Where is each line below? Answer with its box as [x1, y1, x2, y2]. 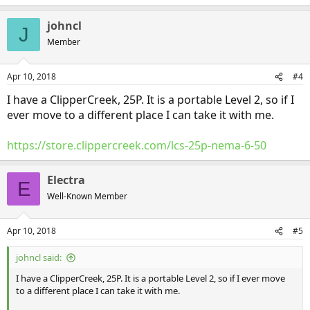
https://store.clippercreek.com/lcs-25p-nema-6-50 [7, 138, 266, 153]
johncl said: [16, 251, 62, 264]
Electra [47, 172, 85, 188]
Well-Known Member [47, 190, 127, 202]
